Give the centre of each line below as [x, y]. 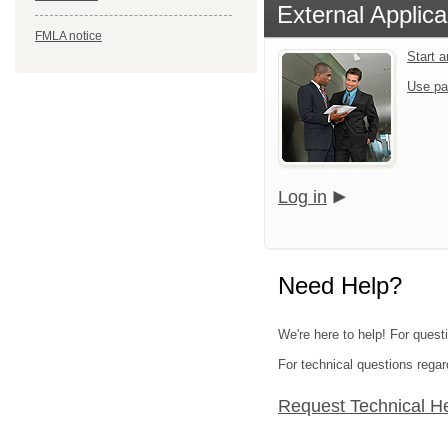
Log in [302, 197]
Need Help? [340, 285]
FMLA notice [68, 36]
